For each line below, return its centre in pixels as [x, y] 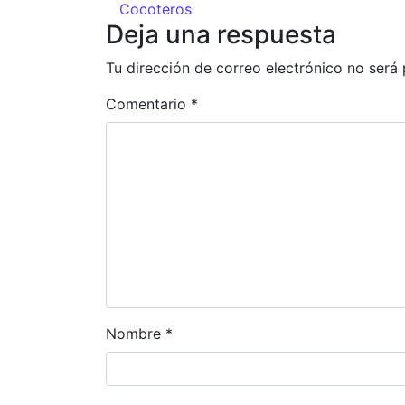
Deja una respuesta [221, 34]
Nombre [136, 334]
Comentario [148, 104]
